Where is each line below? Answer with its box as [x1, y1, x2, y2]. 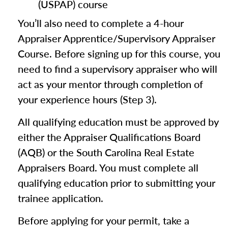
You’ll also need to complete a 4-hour [18, 16, 184, 30]
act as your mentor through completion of [18, 77, 203, 91]
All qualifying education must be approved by [18, 115, 219, 129]
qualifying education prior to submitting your [18, 176, 215, 190]
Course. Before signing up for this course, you [18, 46, 220, 61]
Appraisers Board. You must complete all [18, 160, 198, 175]
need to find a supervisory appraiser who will [18, 62, 217, 76]
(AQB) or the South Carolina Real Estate [18, 145, 194, 159]
